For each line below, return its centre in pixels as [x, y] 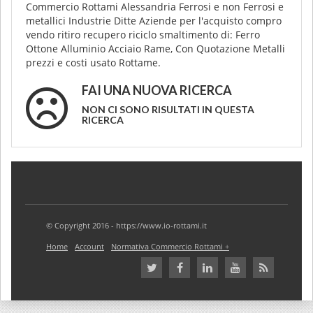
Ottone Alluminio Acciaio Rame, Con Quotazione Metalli [155, 49]
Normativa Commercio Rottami [167, 246]
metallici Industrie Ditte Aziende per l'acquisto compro [154, 21]
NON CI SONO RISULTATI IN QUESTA [168, 109]
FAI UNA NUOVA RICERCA [157, 90]
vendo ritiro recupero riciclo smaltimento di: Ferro [143, 35]
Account [89, 246]
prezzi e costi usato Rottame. [93, 63]
